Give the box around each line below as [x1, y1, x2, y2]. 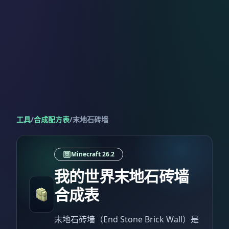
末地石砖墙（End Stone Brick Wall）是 [54, 214, 199, 225]
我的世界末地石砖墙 [54, 166, 189, 187]
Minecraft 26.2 [71, 150, 114, 158]
